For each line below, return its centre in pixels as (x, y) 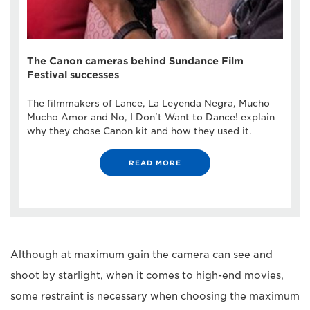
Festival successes (73, 74)
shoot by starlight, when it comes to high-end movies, (147, 275)
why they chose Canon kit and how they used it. (139, 131)
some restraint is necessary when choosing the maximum (155, 296)
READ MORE (155, 162)
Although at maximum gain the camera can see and (142, 254)
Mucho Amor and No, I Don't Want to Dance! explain (151, 117)
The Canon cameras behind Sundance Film (135, 61)
